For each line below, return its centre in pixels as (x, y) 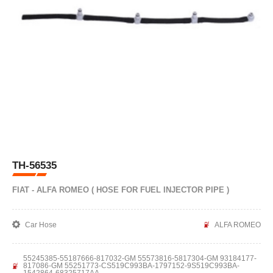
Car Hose (41, 225)
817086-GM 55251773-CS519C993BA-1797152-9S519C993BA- (131, 266)
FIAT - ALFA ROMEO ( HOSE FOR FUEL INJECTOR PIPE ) (121, 190)
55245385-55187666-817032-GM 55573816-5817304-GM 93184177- (140, 258)
